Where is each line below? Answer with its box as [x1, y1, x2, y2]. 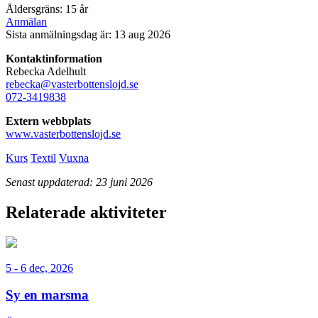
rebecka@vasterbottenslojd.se [6, 77, 138, 90]
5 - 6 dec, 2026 [6, 261, 73, 274]
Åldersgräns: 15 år [6, 2, 88, 15]
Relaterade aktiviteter [6, 202, 167, 221]
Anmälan [6, 15, 47, 28]
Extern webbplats [6, 114, 91, 127]
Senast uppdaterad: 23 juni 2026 [6, 175, 153, 188]
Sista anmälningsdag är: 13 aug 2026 [6, 28, 170, 40]
